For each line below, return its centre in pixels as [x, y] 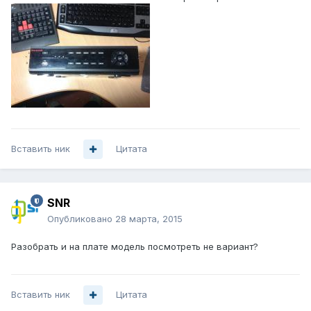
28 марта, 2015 [149, 219]
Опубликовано [81, 219]
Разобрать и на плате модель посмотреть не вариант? [135, 247]
